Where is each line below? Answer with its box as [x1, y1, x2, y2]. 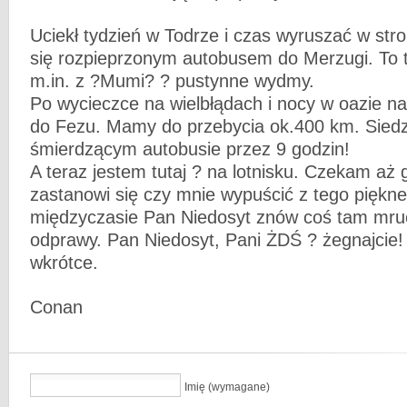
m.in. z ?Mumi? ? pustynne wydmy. [30, 71, 314, 92]
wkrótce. [30, 253, 98, 273]
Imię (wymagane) [184, 381, 270, 393]
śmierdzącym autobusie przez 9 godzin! [30, 139, 350, 160]
